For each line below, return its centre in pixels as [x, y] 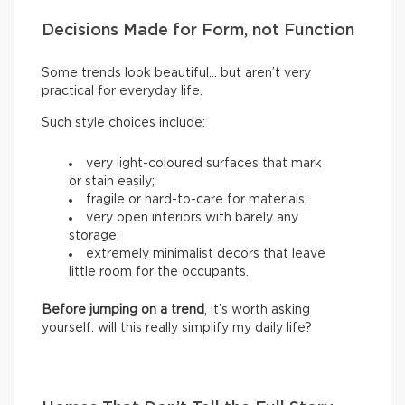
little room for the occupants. [159, 272]
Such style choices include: [123, 122]
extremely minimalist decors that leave [206, 254]
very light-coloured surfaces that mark [204, 163]
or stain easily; [112, 181]
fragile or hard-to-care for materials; [197, 199]
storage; [94, 235]
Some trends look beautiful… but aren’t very [176, 73]
